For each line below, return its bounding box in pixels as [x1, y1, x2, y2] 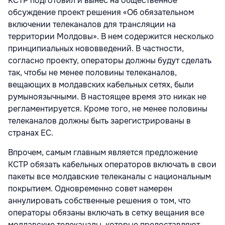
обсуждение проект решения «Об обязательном [8, 7, 194, 18]
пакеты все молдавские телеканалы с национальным [8, 171, 211, 182]
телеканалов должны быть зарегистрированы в [8, 116, 191, 127]
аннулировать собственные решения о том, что [8, 195, 191, 206]
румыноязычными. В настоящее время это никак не [8, 91, 206, 102]
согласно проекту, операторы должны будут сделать [8, 55, 211, 66]
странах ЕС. [8, 128, 59, 139]
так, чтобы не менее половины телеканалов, [8, 67, 177, 78]
